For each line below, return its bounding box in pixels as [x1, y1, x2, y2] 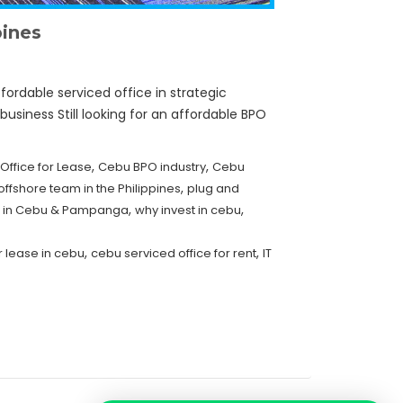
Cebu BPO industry [98, 158, 206, 176]
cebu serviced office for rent [91, 245, 256, 263]
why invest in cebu [135, 201, 241, 219]
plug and [187, 180, 239, 198]
